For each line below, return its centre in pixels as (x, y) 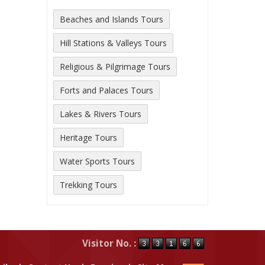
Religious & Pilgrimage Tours (115, 67)
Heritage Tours (88, 138)
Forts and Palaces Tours (106, 90)
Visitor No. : (110, 244)
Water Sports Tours (97, 161)
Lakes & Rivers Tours (101, 114)
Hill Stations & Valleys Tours (113, 43)
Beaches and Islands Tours (112, 19)
